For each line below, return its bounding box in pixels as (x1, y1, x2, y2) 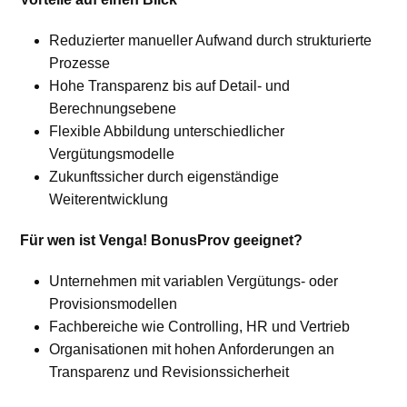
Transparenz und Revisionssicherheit (49, 364, 290, 381)
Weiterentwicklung (49, 192, 169, 208)
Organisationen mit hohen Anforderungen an (49, 342, 335, 358)
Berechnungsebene (49, 101, 177, 117)
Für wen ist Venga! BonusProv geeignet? (20, 233, 303, 249)
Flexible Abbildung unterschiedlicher (49, 124, 285, 140)
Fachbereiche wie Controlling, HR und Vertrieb (49, 319, 351, 335)
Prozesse (49, 55, 111, 72)
